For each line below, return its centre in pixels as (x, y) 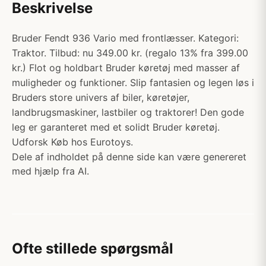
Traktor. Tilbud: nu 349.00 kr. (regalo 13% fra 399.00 (130, 53)
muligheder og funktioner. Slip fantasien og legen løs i (133, 83)
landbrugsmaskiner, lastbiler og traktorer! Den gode (128, 112)
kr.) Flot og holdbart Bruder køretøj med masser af (126, 68)
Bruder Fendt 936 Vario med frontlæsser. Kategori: (125, 38)
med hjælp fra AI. (50, 171)
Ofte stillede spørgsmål (93, 248)
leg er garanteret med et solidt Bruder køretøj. (116, 127)
